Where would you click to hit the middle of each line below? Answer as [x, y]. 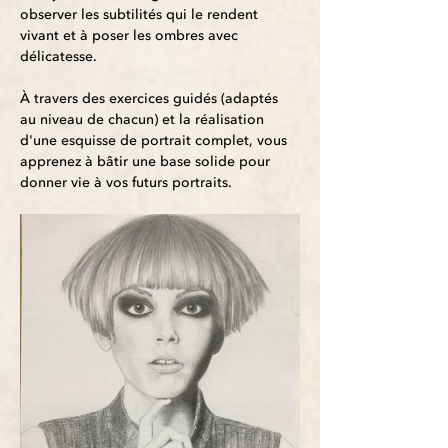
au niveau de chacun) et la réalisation [144, 120]
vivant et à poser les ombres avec [131, 36]
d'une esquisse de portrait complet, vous [155, 141]
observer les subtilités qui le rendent [141, 15]
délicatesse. [58, 57]
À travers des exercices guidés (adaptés [151, 99]
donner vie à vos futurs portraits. [126, 183]
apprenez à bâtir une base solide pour [147, 162]
